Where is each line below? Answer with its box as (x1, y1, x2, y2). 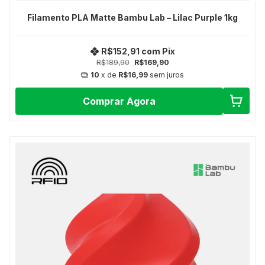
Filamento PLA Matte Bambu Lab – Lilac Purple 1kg (27, 12, 238, 22)
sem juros (150, 70, 184, 80)
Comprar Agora (82, 95, 156, 107)
